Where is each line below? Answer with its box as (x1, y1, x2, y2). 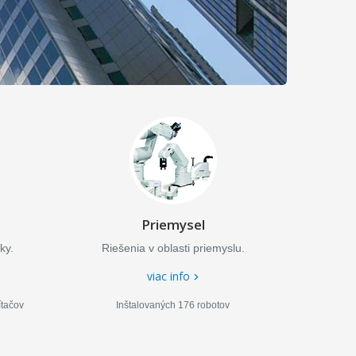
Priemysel (141, 215, 205, 234)
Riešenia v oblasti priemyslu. (101, 242, 245, 254)
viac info (146, 269, 190, 284)
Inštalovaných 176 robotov (116, 300, 230, 311)
